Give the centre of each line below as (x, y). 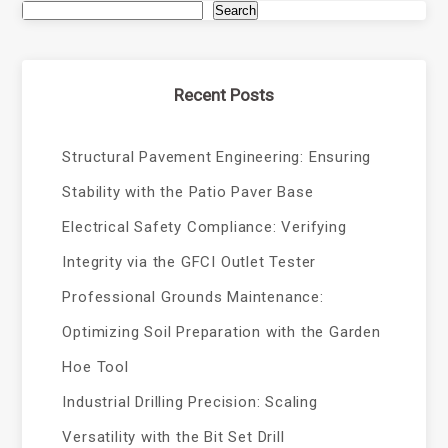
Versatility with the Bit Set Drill (173, 437)
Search (236, 10)
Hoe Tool (95, 367)
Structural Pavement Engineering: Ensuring (217, 157)
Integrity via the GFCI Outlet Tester (189, 262)
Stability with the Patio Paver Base (188, 192)
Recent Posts (224, 95)
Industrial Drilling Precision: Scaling (190, 402)
